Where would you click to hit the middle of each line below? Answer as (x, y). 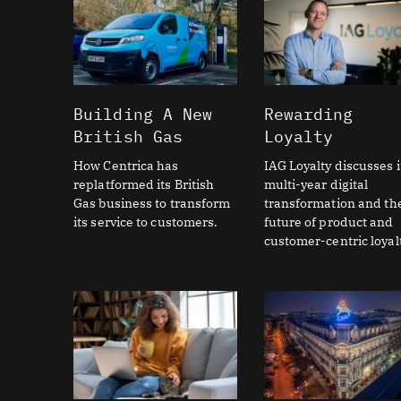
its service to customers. (146, 222)
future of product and (328, 222)
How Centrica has (126, 166)
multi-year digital (316, 185)
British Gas (128, 137)
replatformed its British (144, 185)
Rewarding (308, 115)
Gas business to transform (152, 204)
